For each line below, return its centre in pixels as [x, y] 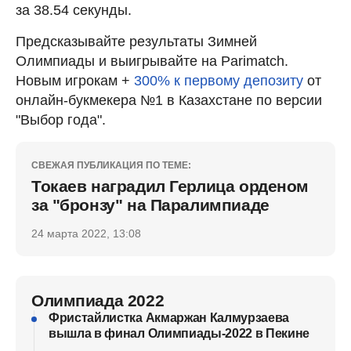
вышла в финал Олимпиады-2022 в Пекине [179, 333]
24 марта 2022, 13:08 [86, 233]
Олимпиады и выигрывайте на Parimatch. [152, 61]
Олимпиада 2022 [98, 300]
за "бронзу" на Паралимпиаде [150, 204]
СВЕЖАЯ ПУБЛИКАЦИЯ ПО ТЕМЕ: [111, 165]
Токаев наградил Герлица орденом [170, 186]
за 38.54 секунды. [74, 10]
